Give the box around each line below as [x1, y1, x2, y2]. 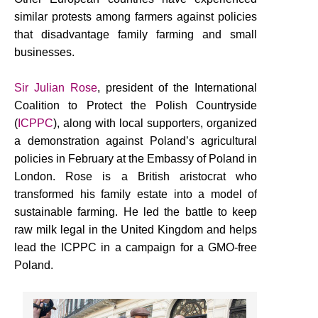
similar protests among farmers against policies [14, 10, 258, 23]
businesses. [14, 45, 75, 58]
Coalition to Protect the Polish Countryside [14, 99, 258, 111]
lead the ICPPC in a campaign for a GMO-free [14, 241, 258, 253]
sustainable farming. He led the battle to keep [14, 205, 258, 218]
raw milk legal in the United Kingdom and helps [14, 223, 258, 236]
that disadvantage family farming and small [14, 28, 258, 40]
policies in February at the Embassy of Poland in [14, 152, 258, 165]
